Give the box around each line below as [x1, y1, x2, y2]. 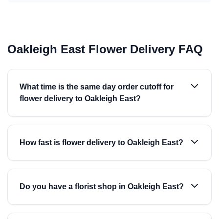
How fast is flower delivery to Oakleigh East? [20, 138, 183, 147]
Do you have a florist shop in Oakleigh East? [20, 182, 184, 191]
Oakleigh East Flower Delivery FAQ [7, 43, 203, 56]
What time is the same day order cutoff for [20, 83, 174, 91]
